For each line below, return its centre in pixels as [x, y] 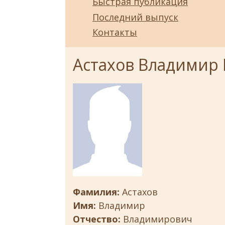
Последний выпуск [135, 17]
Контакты [115, 32]
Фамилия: [97, 192]
